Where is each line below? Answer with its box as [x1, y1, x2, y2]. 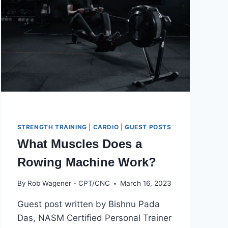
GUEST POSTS [124, 123, 172, 131]
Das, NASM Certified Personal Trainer [17, 213, 172, 223]
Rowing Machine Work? [17, 155, 156, 169]
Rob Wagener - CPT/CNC [27, 179, 110, 188]
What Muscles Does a [17, 136, 142, 151]
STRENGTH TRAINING [17, 123, 87, 131]
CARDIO [93, 123, 119, 131]
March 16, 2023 [120, 179, 172, 188]
